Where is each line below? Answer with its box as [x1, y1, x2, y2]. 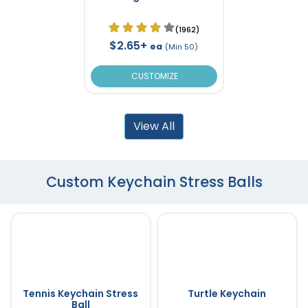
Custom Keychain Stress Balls [45, 171, 263, 192]
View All [133, 118, 175, 134]
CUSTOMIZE [129, 69, 179, 82]
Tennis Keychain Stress [23, 286, 139, 300]
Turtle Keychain [188, 286, 266, 300]
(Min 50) [165, 41, 199, 52]
